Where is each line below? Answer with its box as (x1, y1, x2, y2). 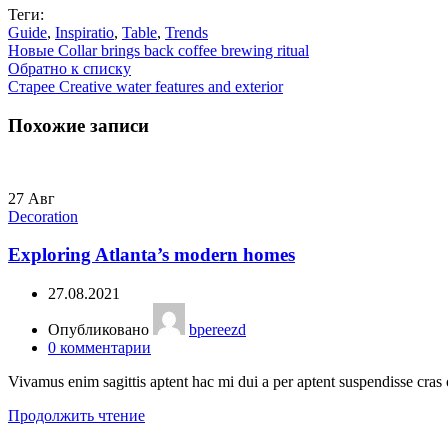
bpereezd (189, 321, 246, 339)
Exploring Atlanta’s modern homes (8, 244, 295, 266)
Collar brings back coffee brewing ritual (58, 42, 309, 60)
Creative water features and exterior (59, 78, 283, 96)
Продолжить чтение (8, 407, 145, 425)
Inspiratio (55, 24, 114, 42)
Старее (8, 78, 55, 96)
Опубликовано (48, 321, 149, 339)
